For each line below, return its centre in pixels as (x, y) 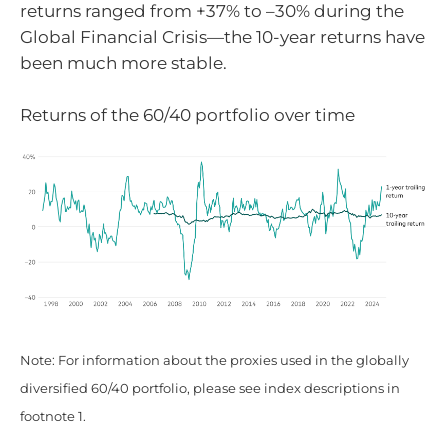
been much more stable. (123, 63)
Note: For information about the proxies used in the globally (214, 361)
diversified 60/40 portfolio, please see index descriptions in (210, 389)
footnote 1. (53, 417)
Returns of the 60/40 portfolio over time (187, 114)
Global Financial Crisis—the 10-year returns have (222, 37)
